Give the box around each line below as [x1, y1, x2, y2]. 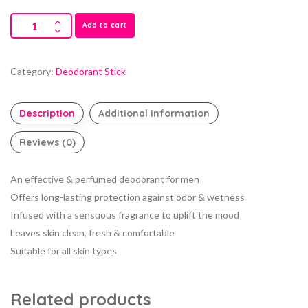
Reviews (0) [19, 135, 76, 148]
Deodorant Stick [56, 65, 126, 77]
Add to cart [82, 20, 127, 30]
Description [19, 107, 75, 120]
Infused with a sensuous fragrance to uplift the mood [10, 208, 239, 221]
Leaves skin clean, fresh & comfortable [10, 226, 175, 239]
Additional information [98, 107, 210, 120]
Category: [10, 65, 56, 77]
